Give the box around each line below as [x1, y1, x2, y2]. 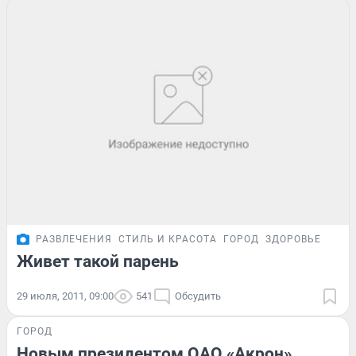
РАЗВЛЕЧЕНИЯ [36, 233, 112, 245]
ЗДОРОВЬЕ [265, 233, 321, 245]
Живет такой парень [17, 251, 179, 271]
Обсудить [175, 289, 221, 302]
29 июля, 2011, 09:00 [17, 289, 114, 302]
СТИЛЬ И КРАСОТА [118, 233, 217, 245]
